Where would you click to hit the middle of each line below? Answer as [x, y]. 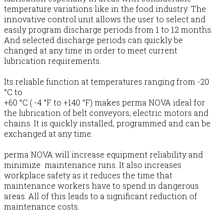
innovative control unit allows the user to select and [105, 19]
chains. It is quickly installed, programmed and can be [107, 123]
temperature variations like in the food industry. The [105, 9]
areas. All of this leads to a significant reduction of [101, 196]
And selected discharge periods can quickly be [93, 40]
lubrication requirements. [53, 61]
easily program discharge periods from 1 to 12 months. [108, 30]
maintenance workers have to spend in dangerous [101, 186]
